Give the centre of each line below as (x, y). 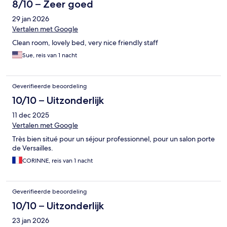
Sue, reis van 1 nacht (50, 55)
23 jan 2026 (31, 221)
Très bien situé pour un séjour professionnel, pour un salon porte (113, 139)
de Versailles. (33, 148)
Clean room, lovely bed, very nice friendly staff (85, 43)
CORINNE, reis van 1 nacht (58, 161)
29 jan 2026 (31, 19)
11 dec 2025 (31, 115)
